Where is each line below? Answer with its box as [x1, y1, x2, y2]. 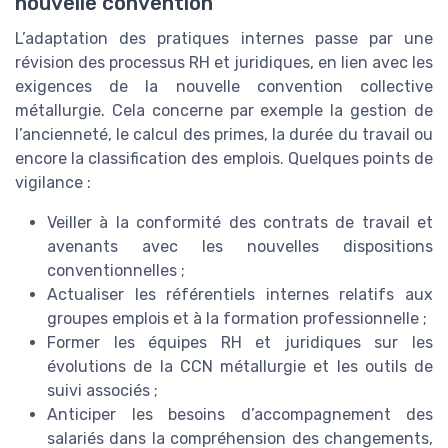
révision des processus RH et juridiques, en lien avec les [15, 53, 433, 73]
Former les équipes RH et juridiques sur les [47, 333, 433, 353]
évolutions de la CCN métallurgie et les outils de [47, 357, 433, 377]
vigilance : [15, 173, 91, 193]
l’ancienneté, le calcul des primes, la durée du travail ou [15, 125, 433, 145]
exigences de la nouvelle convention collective [15, 77, 433, 97]
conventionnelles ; [47, 261, 185, 281]
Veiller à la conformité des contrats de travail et [47, 213, 433, 233]
